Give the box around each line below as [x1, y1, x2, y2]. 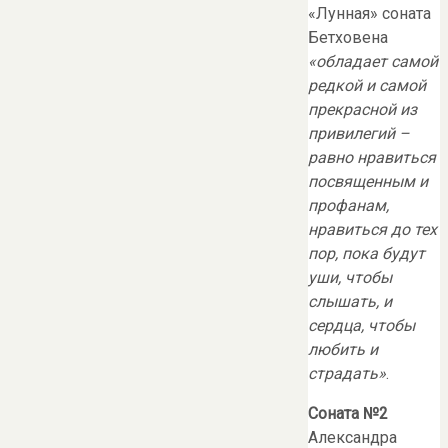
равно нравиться [308, 148, 436, 168]
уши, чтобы [308, 268, 392, 288]
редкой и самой [308, 76, 426, 96]
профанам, [308, 196, 389, 216]
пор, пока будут [308, 244, 425, 264]
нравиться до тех [308, 220, 437, 240]
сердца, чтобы [308, 316, 415, 336]
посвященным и [308, 172, 428, 192]
